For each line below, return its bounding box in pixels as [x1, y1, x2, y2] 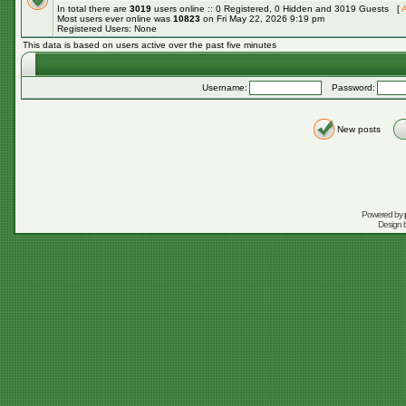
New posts [336, 124, 381, 134]
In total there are [57, 4, 130, 14]
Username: [202, 82, 247, 92]
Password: [324, 82, 375, 92]
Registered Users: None [57, 24, 157, 34]
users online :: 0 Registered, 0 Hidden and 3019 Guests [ [151, 4, 401, 14]
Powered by [361, 209, 404, 219]
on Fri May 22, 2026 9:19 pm [200, 14, 324, 24]
